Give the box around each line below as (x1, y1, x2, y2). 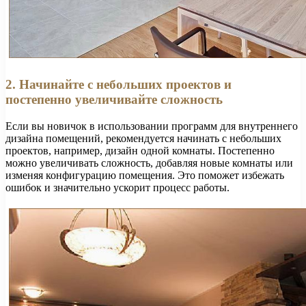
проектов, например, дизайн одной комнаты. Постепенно (5, 144, 275, 156)
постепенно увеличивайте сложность (5, 92, 223, 107)
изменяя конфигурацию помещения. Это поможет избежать (5, 169, 284, 181)
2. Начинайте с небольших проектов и (5, 76, 232, 92)
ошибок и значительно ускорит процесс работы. (5, 181, 229, 193)
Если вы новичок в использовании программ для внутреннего (5, 120, 298, 132)
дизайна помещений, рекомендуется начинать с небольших (5, 132, 281, 144)
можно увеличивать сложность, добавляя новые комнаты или (5, 156, 293, 169)
